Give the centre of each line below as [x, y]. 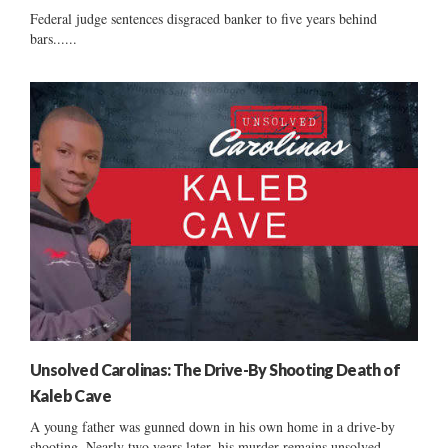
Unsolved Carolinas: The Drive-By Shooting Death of [215, 369]
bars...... [53, 38]
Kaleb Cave [71, 395]
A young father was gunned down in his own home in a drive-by [212, 426]
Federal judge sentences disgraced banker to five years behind [203, 18]
